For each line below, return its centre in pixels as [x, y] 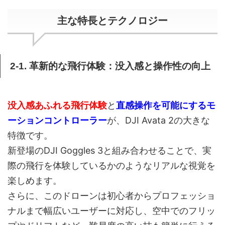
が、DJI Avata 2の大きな [158, 121]
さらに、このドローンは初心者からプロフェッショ [111, 196]
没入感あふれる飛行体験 [57, 105]
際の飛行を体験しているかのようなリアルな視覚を [111, 166]
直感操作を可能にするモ [166, 105]
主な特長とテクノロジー [113, 21]
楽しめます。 [35, 181]
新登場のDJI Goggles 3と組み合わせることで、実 [109, 151]
